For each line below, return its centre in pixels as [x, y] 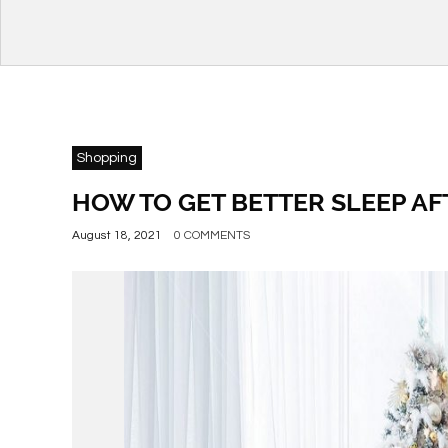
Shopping [107, 158]
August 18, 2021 [117, 235]
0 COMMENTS [212, 235]
